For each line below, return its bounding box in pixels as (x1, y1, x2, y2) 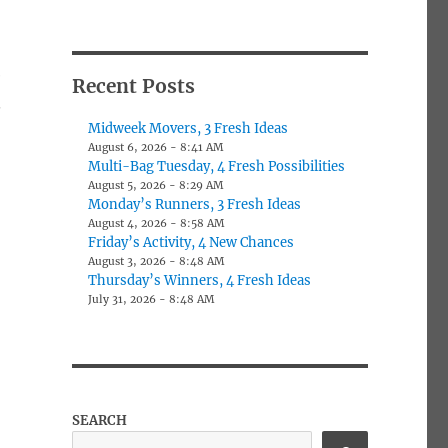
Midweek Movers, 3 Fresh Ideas (88, 119, 289, 137)
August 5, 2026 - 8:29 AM (88, 178, 224, 192)
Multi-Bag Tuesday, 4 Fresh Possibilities (88, 157, 346, 175)
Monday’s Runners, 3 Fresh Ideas (88, 195, 302, 213)
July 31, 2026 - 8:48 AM (88, 292, 215, 306)
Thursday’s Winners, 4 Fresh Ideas (88, 271, 312, 289)
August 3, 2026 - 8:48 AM (88, 254, 225, 268)
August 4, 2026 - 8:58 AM (88, 216, 225, 230)
